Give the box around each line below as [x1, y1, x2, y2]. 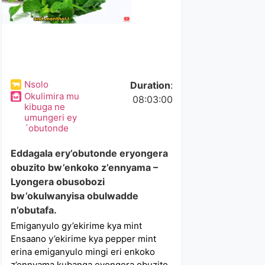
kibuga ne [24, 101, 66, 112]
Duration [130, 79, 170, 91]
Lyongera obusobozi [11, 176, 105, 188]
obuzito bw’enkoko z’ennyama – [11, 161, 159, 173]
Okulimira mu [24, 91, 80, 102]
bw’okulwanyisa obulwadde [11, 190, 139, 202]
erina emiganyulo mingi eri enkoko [11, 246, 156, 257]
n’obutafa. [11, 204, 57, 216]
